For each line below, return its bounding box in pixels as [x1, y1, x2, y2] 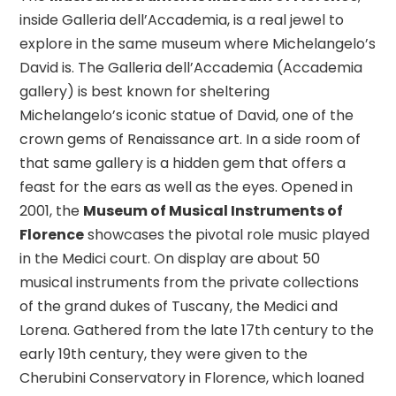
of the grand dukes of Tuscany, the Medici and [19, 296, 339, 316]
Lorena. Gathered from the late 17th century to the [19, 320, 375, 340]
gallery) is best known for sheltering [19, 81, 270, 102]
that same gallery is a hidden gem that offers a [19, 153, 346, 173]
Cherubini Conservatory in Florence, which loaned [19, 368, 365, 388]
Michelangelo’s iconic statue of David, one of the [19, 105, 354, 126]
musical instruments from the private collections [19, 272, 360, 293]
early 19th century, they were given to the [19, 344, 308, 364]
